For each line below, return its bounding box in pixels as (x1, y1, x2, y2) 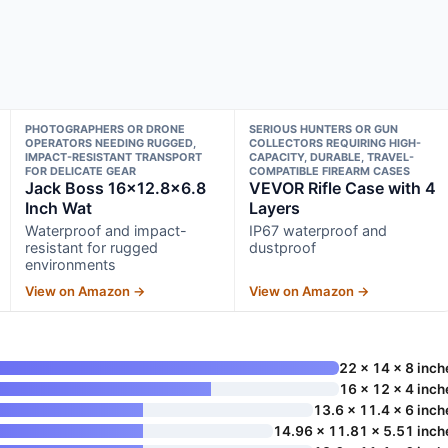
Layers (249, 197, 301, 218)
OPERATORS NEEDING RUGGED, (24, 135, 196, 150)
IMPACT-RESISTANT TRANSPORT (24, 149, 202, 164)
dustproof (249, 238, 317, 256)
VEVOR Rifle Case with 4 (249, 177, 437, 198)
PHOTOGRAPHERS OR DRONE (24, 121, 185, 136)
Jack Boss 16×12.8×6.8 (24, 177, 206, 198)
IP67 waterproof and (249, 221, 388, 239)
